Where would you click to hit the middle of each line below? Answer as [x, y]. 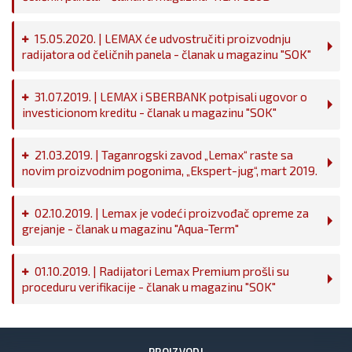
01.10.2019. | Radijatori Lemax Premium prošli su [162, 271]
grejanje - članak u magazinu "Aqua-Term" [130, 229]
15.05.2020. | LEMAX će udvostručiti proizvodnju [163, 38]
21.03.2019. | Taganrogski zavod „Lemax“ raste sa [164, 155]
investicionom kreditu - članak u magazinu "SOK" [149, 112]
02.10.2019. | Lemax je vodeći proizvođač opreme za [172, 213]
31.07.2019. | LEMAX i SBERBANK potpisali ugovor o [171, 97]
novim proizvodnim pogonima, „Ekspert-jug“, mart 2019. [170, 170]
